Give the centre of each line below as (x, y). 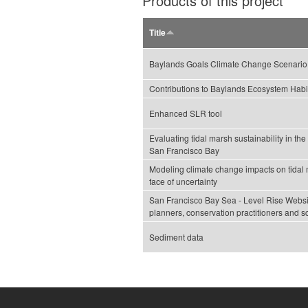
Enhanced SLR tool (186, 113)
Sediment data (176, 237)
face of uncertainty (183, 181)
